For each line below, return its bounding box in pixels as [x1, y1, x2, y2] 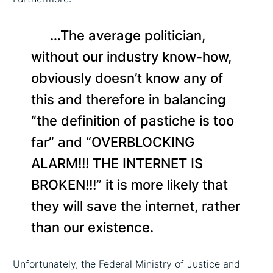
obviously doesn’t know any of [31, 70, 224, 87]
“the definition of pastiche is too [31, 113, 235, 129]
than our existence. [31, 219, 154, 236]
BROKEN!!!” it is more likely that [31, 177, 229, 193]
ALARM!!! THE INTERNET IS [31, 155, 204, 172]
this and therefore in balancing [31, 91, 227, 108]
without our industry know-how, [31, 49, 232, 65]
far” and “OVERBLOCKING [31, 134, 195, 151]
